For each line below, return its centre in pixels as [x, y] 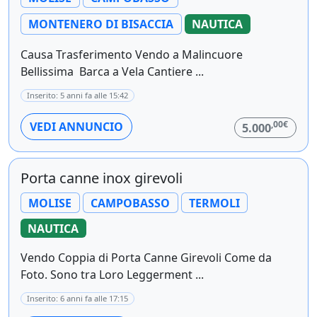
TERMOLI [214, 203]
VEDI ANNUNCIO [76, 126]
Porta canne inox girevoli [102, 178]
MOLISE [50, 203]
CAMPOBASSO [131, 203]
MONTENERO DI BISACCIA [101, 24]
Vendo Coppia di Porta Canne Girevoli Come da [146, 257]
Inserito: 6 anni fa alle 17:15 [77, 298]
